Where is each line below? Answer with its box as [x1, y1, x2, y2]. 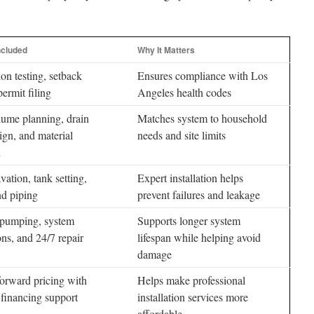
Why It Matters [137, 43, 195, 56]
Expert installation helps [137, 170, 243, 185]
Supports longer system [137, 213, 240, 228]
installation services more [137, 289, 248, 304]
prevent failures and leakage [137, 187, 260, 202]
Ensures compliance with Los [137, 68, 268, 83]
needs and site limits [137, 128, 226, 142]
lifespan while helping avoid [137, 230, 261, 245]
